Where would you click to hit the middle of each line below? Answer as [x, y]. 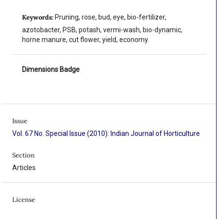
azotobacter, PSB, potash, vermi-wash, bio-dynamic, [102, 30]
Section [23, 155]
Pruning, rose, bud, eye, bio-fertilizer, [110, 17]
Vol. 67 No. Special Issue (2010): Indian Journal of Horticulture [106, 134]
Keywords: [38, 18]
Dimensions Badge [51, 70]
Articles [24, 168]
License [23, 200]
